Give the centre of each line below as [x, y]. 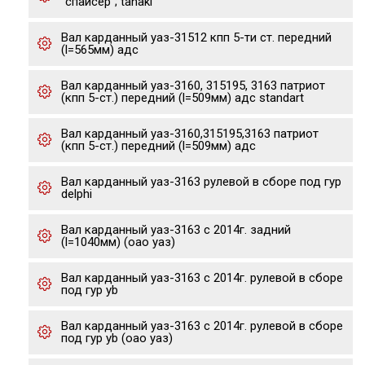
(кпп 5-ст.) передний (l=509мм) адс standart [182, 98]
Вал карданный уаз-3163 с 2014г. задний [176, 230]
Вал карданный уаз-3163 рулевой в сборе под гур [201, 182]
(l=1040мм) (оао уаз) [118, 242]
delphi [77, 194]
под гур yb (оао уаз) [117, 338]
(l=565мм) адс [100, 50]
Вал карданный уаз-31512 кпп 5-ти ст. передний [196, 37]
